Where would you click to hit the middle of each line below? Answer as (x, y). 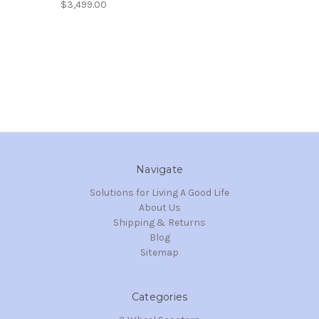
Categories (159, 297)
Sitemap (159, 252)
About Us (159, 207)
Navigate (159, 169)
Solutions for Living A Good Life (159, 192)
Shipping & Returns (159, 222)
